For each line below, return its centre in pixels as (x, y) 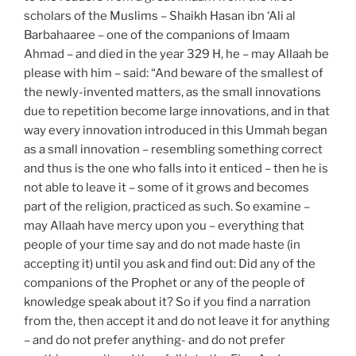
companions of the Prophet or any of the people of (164, 282)
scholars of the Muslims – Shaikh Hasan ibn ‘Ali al (160, 15)
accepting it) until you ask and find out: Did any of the (170, 263)
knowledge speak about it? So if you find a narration (167, 302)
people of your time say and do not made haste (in (162, 244)
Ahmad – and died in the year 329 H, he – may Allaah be (176, 54)
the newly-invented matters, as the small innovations (172, 92)
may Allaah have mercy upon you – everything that (164, 225)
